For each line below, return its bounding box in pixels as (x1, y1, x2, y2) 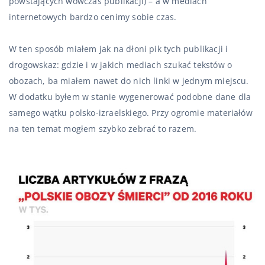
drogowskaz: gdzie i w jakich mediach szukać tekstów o (9, 59, 232, 71)
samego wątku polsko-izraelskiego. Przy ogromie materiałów (9, 107, 253, 119)
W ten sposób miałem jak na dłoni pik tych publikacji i (9, 43, 228, 55)
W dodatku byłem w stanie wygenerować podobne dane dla (9, 91, 251, 103)
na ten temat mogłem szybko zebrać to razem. (9, 123, 197, 135)
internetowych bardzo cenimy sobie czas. (9, 11, 177, 23)
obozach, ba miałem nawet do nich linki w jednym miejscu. (9, 75, 249, 87)
